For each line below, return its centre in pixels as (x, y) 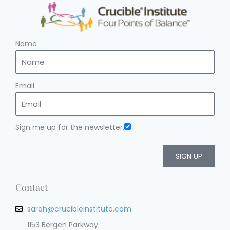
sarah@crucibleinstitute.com (79, 209)
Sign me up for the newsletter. (70, 128)
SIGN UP (189, 156)
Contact (32, 188)
